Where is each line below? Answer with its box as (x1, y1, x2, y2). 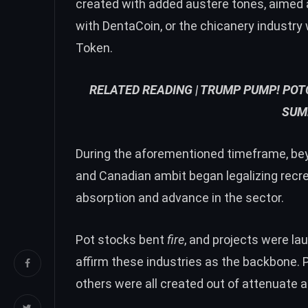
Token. (76, 41, 113, 56)
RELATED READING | (89, 82, 199, 98)
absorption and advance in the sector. (76, 190, 284, 205)
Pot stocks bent (76, 232, 167, 247)
